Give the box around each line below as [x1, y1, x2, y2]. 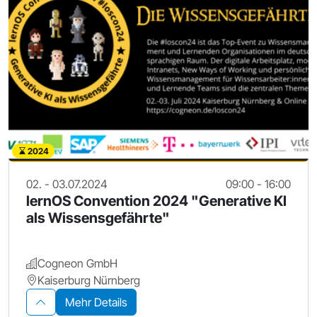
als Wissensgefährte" [26, 209, 170, 226]
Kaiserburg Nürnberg [38, 272, 140, 287]
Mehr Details [65, 294, 127, 309]
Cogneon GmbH [38, 255, 117, 270]
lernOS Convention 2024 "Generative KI [26, 192, 287, 209]
